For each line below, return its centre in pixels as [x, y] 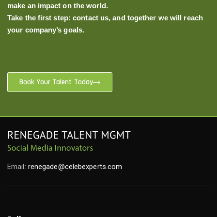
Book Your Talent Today [56, 82]
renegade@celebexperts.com [75, 167]
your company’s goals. [46, 30]
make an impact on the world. [58, 6]
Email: [18, 167]
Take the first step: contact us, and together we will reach [105, 18]
